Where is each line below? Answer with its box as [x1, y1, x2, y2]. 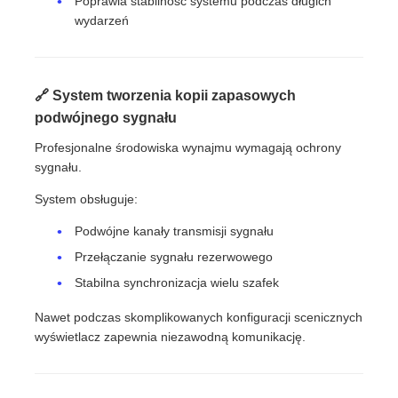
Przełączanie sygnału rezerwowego [75, 250, 274, 265]
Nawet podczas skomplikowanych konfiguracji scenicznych [35, 309, 363, 324]
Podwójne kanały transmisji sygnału [75, 224, 275, 239]
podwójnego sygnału [35, 110, 178, 126]
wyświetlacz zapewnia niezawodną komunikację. [35, 329, 306, 344]
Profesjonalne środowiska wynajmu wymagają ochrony [35, 140, 342, 155]
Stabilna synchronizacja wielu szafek [75, 275, 280, 291]
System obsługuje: [35, 192, 139, 207]
